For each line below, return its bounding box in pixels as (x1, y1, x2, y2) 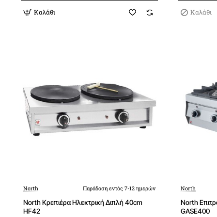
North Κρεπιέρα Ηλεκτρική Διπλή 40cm (23, 198, 142, 206)
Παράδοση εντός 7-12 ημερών (83, 185, 155, 192)
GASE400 (181, 207, 210, 215)
